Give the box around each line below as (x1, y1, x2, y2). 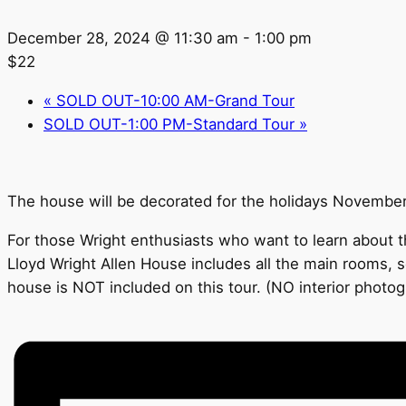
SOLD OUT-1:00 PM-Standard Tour (43, 114, 299, 133)
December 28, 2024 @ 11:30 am (7, 29, 238, 47)
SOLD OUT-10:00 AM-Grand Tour (52, 91, 295, 110)
